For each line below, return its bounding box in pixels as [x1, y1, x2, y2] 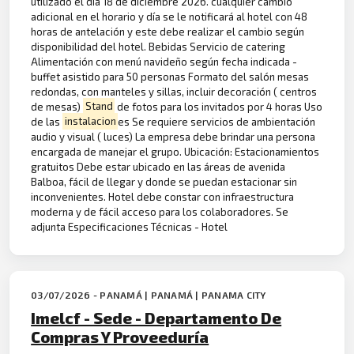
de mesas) [31, 100, 84, 113]
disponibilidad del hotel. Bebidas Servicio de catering [31, 40, 286, 53]
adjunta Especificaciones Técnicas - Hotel [31, 220, 228, 233]
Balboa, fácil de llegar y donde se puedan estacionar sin [31, 175, 298, 188]
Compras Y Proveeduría [31, 326, 209, 346]
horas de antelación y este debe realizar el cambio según [31, 24, 305, 38]
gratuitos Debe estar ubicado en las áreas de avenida [31, 160, 286, 173]
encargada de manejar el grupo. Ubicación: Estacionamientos [31, 145, 320, 158]
